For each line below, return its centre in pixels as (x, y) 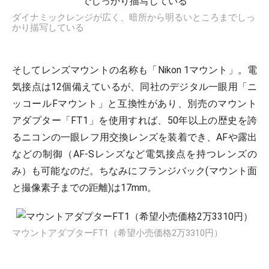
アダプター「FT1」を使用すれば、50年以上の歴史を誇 (134, 120)
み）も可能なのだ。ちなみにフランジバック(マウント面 (134, 171)
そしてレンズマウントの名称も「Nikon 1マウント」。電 (134, 70)
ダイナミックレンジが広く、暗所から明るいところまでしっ (134, 17)
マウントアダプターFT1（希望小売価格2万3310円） (117, 233)
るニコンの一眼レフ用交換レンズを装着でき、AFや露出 (134, 137)
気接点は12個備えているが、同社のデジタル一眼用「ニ (134, 87)
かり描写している (48, 28)
